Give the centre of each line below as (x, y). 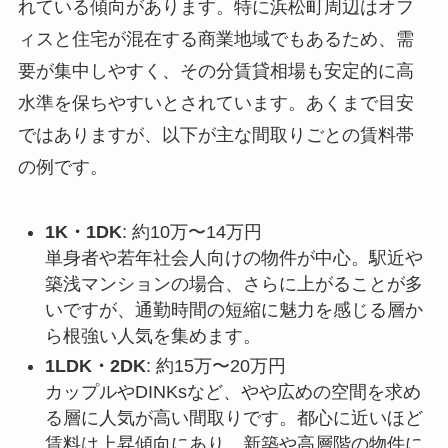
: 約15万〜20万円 (215, 366)
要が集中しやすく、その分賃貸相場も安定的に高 (215, 71)
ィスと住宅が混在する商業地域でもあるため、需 (215, 39)
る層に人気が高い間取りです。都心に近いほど (233, 418)
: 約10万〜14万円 (191, 231)
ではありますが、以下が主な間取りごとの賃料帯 (215, 135)
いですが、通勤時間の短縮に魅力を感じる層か (233, 309)
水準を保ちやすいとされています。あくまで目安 (215, 103)
